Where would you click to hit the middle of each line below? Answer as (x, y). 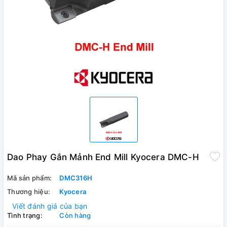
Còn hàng (75, 215)
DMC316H (76, 178)
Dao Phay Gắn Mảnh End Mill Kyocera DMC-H (103, 157)
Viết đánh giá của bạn (50, 206)
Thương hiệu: (29, 191)
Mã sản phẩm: (29, 178)
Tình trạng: (25, 215)
